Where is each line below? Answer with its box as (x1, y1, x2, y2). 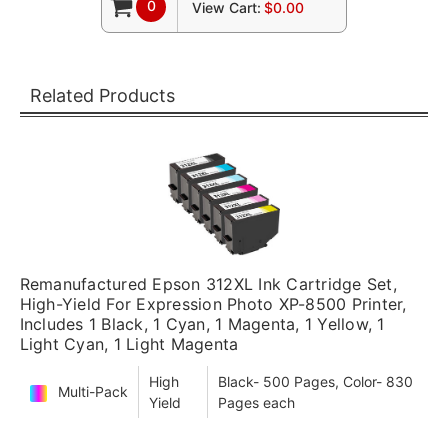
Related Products (29, 84, 175, 106)
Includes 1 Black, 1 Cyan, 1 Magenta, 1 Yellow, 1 (19, 313, 385, 334)
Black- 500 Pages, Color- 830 (217, 372, 413, 390)
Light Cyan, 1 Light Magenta (19, 333, 239, 354)
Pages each (217, 393, 295, 411)
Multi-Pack (57, 383, 128, 401)
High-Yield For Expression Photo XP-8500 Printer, (19, 293, 407, 314)
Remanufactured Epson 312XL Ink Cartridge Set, (19, 273, 397, 294)
